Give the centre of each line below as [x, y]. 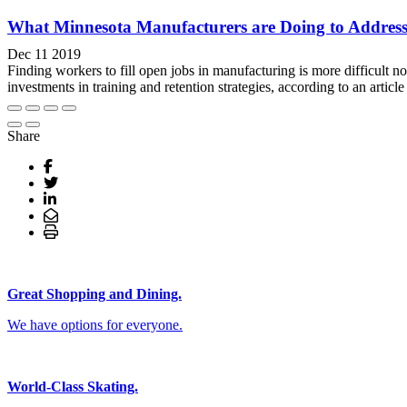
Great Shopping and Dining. [94, 293]
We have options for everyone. [95, 324]
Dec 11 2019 [44, 54]
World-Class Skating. [73, 386]
